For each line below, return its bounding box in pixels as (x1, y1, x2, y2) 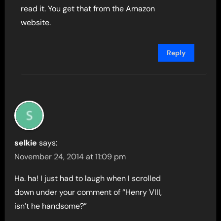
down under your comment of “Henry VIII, (14, 187, 162, 198)
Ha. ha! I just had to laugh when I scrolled (14, 173, 161, 184)
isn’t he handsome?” (14, 201, 87, 212)
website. (21, 17, 51, 28)
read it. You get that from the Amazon (21, 3, 155, 14)
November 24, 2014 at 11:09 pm (14, 151, 126, 162)
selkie (14, 138, 37, 148)
